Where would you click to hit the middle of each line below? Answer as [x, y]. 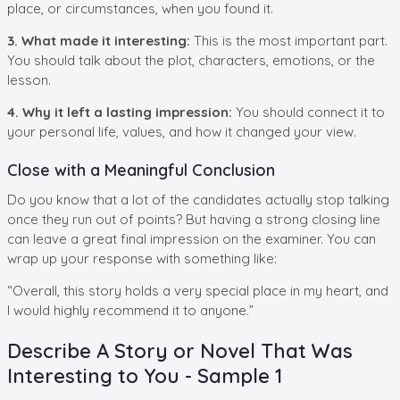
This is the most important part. [291, 40]
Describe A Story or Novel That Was [180, 350]
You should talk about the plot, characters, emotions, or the [191, 60]
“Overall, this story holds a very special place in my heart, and [198, 290]
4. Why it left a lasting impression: [121, 112]
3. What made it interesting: [100, 40]
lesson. [29, 79]
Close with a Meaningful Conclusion [141, 170]
